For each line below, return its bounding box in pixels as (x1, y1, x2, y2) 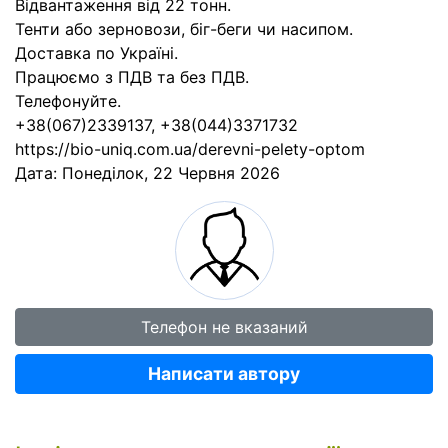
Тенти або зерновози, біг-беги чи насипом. (15, 19, 353, 39)
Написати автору (148, 363, 300, 384)
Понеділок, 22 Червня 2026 (62, 163, 280, 183)
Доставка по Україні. (15, 43, 178, 63)
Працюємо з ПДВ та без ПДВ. (15, 67, 249, 87)
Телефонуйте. (15, 91, 121, 111)
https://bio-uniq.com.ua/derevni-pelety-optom (15, 139, 365, 159)
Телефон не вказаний (140, 317, 308, 337)
